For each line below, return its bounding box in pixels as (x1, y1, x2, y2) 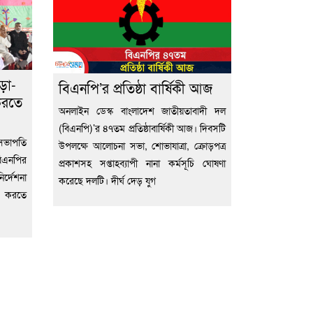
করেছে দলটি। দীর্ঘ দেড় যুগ (59, 173, 156, 187)
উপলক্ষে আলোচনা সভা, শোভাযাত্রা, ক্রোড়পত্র (59, 138, 226, 152)
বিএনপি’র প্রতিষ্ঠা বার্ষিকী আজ (59, 77, 212, 98)
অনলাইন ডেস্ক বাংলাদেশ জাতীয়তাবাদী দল (59, 103, 226, 117)
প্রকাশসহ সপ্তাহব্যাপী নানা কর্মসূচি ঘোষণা (59, 155, 226, 170)
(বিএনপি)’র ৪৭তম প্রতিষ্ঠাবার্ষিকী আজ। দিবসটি (59, 120, 226, 135)
